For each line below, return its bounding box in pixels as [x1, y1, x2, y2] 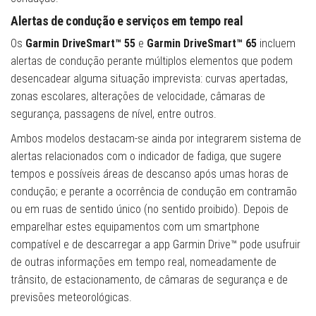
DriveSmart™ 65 [183, 37, 260, 50]
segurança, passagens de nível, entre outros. [11, 107, 217, 121]
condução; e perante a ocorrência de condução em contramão [11, 185, 297, 198]
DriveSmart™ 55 [62, 37, 138, 50]
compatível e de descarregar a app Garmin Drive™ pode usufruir [11, 238, 300, 251]
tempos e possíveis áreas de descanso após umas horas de [11, 167, 288, 181]
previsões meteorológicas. [11, 291, 132, 304]
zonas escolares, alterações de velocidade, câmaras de [11, 90, 265, 103]
